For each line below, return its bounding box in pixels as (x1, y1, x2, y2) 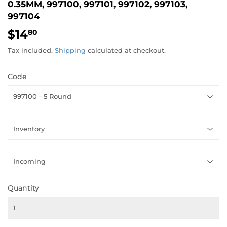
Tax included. (8, 46, 55, 55)
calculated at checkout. (86, 46, 166, 55)
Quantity (8, 183, 39, 193)
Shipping (55, 46, 86, 55)
